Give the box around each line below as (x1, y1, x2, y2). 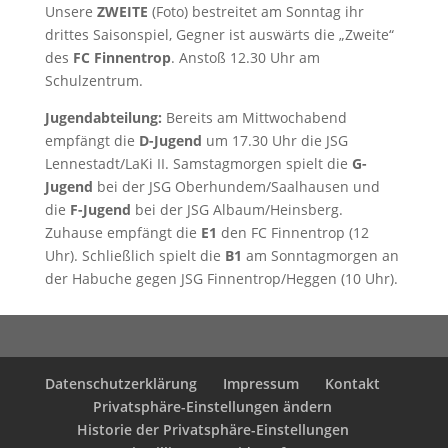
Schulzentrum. (44, 70, 143, 90)
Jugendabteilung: (44, 107, 162, 127)
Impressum (223, 373, 300, 393)
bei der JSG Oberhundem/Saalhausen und (92, 176, 380, 196)
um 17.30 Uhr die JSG (201, 130, 348, 150)
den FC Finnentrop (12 (216, 222, 369, 242)
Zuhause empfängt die (44, 222, 201, 242)
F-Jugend (69, 199, 131, 219)
